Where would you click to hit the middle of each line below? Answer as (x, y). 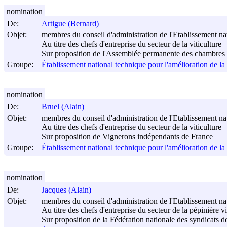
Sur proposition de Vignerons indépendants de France (127, 136)
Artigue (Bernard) (70, 24)
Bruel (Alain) (63, 107)
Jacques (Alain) (66, 190)
